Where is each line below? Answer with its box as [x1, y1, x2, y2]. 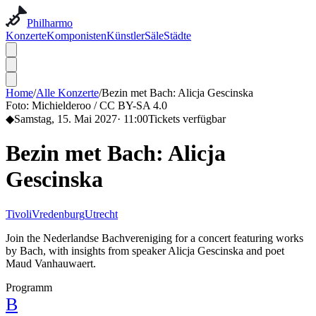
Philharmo [27, 17, 73, 29]
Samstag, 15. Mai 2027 [14, 113, 117, 125]
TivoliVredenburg [6, 207, 85, 220]
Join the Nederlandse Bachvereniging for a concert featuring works [6, 231, 303, 244]
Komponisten [47, 30, 107, 42]
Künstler [107, 30, 145, 42]
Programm [6, 281, 52, 293]
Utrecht [85, 207, 118, 220]
